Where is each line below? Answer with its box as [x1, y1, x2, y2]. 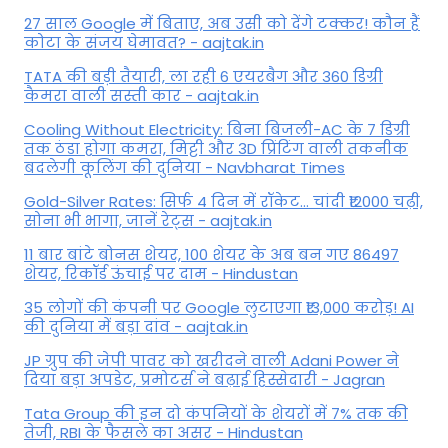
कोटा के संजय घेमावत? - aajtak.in [24, 32, 264, 54]
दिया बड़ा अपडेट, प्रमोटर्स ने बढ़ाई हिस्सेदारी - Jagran [24, 369, 385, 391]
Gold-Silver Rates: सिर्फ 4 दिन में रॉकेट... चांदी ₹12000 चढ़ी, [24, 191, 423, 213]
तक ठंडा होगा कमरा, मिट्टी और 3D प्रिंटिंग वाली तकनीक [24, 138, 408, 160]
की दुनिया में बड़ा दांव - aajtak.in [24, 316, 248, 338]
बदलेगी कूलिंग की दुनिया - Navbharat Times [24, 157, 345, 179]
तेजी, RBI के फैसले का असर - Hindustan [24, 422, 303, 444]
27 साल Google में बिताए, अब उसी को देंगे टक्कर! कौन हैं [24, 13, 420, 35]
